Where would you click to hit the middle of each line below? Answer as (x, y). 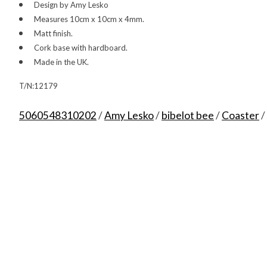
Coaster (240, 115)
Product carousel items (73, 238)
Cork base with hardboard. (80, 47)
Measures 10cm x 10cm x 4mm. (89, 19)
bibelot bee (188, 115)
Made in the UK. (61, 62)
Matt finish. (53, 33)
